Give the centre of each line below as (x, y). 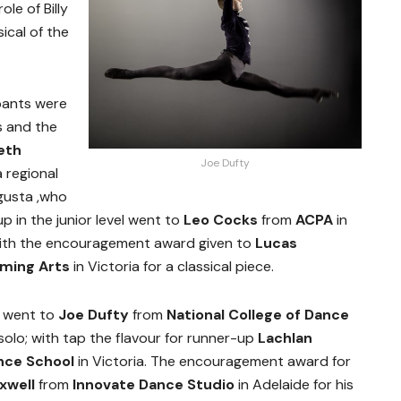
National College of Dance (256, 314)
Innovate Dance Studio (154, 384)
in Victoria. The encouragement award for (214, 361)
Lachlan (285, 337)
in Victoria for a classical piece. (174, 266)
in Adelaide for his (296, 384)
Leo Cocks (222, 219)
